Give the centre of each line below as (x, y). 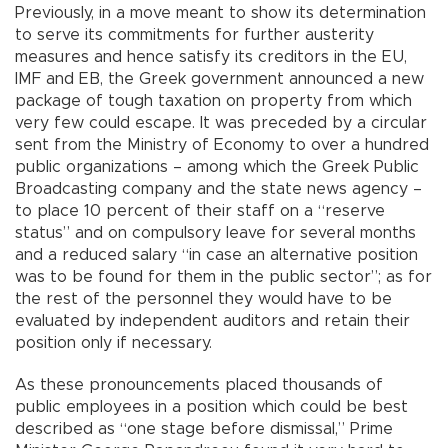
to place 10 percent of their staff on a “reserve (200, 211)
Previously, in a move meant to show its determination (220, 13)
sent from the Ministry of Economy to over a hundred (222, 145)
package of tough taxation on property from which (213, 101)
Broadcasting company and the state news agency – (218, 189)
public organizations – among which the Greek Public (217, 167)
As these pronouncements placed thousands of (199, 385)
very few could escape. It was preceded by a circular (221, 123)
